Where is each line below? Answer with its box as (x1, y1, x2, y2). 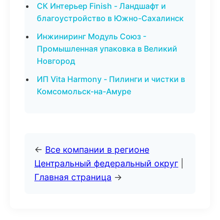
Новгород (37, 56, 75, 66)
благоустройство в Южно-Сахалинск (37, 13, 184, 23)
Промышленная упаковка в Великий (37, 44, 177, 54)
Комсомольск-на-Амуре (37, 86, 131, 96)
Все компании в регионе (45, 144, 149, 155)
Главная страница (34, 172, 111, 182)
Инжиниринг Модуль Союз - (37, 31, 146, 41)
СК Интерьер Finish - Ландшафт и (37, 1, 166, 11)
